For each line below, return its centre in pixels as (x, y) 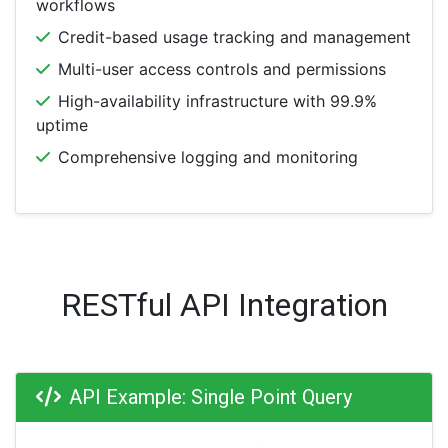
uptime (62, 125)
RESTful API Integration (224, 305)
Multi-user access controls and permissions (222, 69)
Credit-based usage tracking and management (234, 37)
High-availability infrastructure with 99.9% (217, 101)
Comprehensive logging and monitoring (208, 157)
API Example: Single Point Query (210, 397)
